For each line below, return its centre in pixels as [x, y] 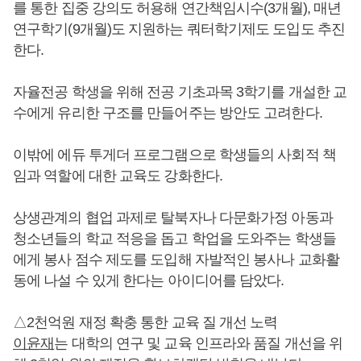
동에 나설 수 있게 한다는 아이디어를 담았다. [149, 280]
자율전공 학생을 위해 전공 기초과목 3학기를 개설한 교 [180, 92]
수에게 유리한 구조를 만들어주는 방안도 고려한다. [168, 113]
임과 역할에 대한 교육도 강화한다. [118, 176]
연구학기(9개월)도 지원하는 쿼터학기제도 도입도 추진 [179, 29]
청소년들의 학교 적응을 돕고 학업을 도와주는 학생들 [174, 239]
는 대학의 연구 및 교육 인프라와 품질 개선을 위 [199, 343]
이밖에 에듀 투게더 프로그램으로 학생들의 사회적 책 [174, 155]
